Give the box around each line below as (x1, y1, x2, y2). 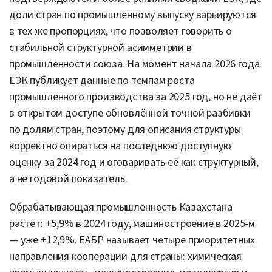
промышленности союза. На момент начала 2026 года (9, 56, 260, 72)
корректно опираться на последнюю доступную (9, 138, 231, 154)
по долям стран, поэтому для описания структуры (9, 121, 241, 137)
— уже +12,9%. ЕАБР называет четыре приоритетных (9, 232, 255, 248)
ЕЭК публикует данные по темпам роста (9, 72, 195, 88)
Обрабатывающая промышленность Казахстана (9, 199, 233, 215)
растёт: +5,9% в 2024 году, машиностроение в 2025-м (9, 216, 255, 231)
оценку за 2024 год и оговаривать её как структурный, (9, 154, 259, 170)
